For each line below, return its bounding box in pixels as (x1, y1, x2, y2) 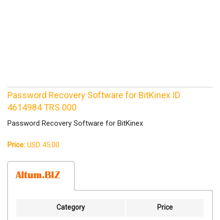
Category (56, 203, 85, 212)
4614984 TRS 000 (7, 102, 77, 113)
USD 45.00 (25, 140, 59, 150)
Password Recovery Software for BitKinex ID (7, 90, 180, 101)
